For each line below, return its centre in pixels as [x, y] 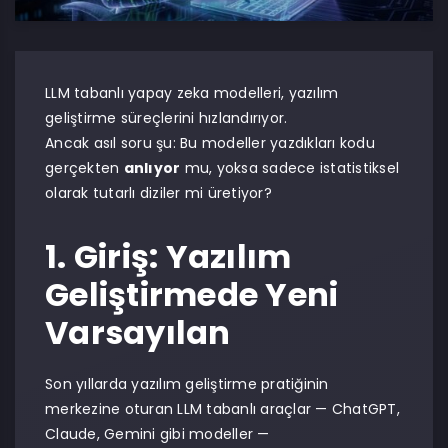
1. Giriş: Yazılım [168, 256]
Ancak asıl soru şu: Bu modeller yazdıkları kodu [210, 143]
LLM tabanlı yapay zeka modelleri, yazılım [192, 93]
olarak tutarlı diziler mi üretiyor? [158, 193]
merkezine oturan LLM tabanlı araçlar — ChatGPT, [222, 409]
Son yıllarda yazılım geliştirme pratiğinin [187, 384]
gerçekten [84, 168]
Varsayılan [138, 332]
